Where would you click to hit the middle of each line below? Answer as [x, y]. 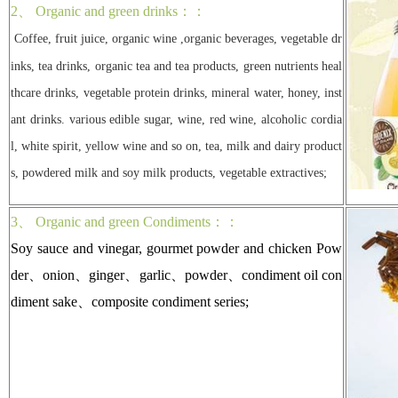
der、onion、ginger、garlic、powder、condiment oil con [176, 275]
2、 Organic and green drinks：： [108, 11]
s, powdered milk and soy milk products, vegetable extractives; [169, 172]
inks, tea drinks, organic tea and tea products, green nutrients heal [176, 66]
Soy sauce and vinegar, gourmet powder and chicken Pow [176, 248]
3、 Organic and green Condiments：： [125, 221]
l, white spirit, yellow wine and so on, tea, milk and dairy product [176, 146]
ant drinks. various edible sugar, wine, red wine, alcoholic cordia [176, 119]
